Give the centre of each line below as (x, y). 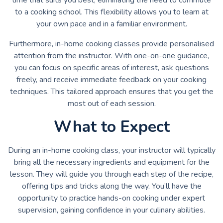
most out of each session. (111, 103)
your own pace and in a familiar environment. (111, 24)
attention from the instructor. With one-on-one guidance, (111, 56)
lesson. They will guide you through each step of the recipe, (111, 174)
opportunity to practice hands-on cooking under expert (111, 198)
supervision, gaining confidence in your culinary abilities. (111, 210)
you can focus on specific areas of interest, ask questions (111, 67)
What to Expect (111, 126)
